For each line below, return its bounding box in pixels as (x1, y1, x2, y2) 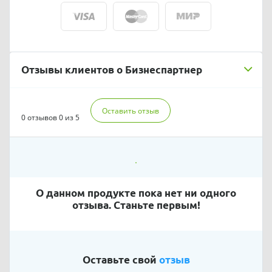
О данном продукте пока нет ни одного (36, 186, 236, 199)
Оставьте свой (82, 253, 159, 265)
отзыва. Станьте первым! (72, 199, 200, 211)
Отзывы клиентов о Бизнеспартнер (21, 63, 203, 75)
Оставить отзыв (101, 106, 159, 117)
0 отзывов (21, 112, 58, 123)
